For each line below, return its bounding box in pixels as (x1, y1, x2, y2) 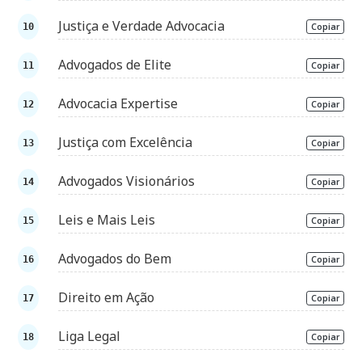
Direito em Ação (58, 288, 155, 307)
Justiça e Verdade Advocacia (58, 17, 225, 36)
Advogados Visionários (58, 172, 196, 191)
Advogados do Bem (58, 250, 172, 268)
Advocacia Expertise (58, 95, 179, 113)
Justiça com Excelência (58, 133, 193, 152)
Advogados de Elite (58, 56, 172, 74)
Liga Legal (58, 327, 121, 346)
